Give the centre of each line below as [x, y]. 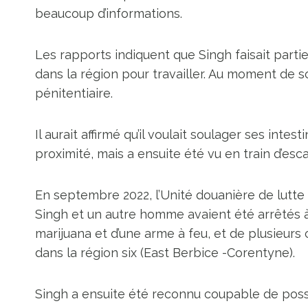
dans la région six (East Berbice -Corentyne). [165, 253]
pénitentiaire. [74, 93]
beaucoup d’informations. [109, 13]
